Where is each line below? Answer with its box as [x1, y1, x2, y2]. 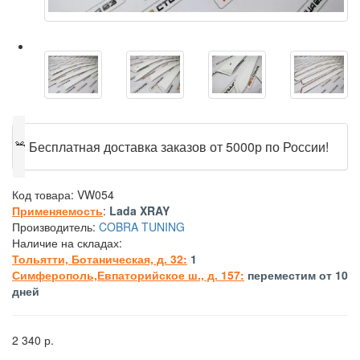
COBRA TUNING [99, 218, 185, 235]
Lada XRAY [109, 202, 170, 219]
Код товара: [12, 186, 77, 202]
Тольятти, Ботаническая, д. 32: [12, 250, 187, 267]
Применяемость [12, 202, 103, 219]
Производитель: [12, 218, 99, 235]
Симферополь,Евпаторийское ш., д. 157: [12, 266, 244, 283]
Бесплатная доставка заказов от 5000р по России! [26, 137, 329, 156]
